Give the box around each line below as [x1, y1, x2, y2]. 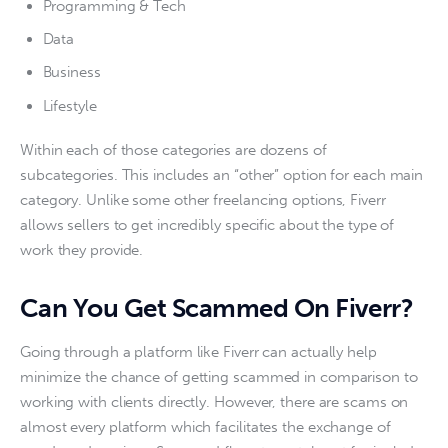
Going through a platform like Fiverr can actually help [20, 343, 381, 362]
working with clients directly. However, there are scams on [20, 393, 413, 412]
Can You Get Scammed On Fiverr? [20, 293, 414, 325]
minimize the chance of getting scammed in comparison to [20, 368, 422, 387]
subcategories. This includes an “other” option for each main [20, 166, 428, 185]
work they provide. [20, 241, 148, 260]
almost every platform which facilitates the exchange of [20, 418, 395, 437]
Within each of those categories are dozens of [20, 141, 331, 160]
